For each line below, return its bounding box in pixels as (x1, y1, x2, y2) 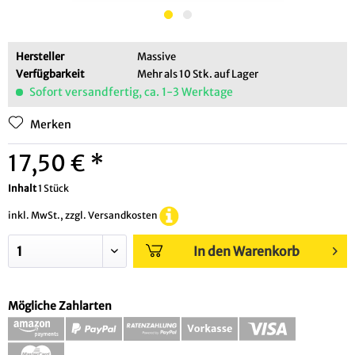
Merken (30, 117, 71, 132)
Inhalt (8, 182, 38, 195)
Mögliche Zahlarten (8, 298, 112, 313)
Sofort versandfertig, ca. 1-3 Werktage (27, 85, 233, 99)
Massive (136, 50, 176, 63)
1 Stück (38, 182, 69, 195)
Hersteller (16, 50, 64, 63)
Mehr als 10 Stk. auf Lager (136, 67, 258, 81)
